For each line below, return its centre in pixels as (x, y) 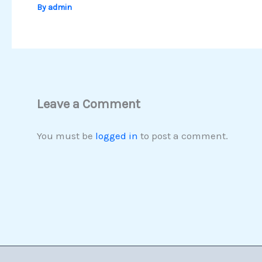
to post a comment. (183, 135)
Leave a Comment (88, 104)
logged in (116, 135)
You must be (66, 135)
